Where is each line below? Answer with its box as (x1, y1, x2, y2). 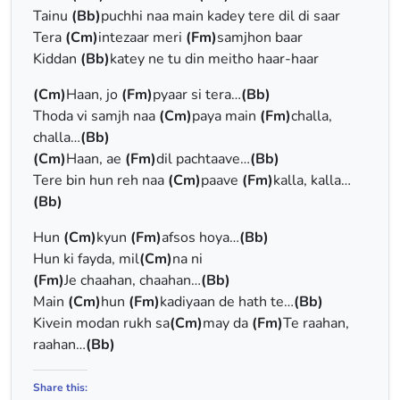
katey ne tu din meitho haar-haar (110, 49, 319, 69)
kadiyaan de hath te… (160, 292, 294, 312)
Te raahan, (283, 313, 349, 333)
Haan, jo (66, 85, 121, 104)
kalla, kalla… (273, 171, 351, 190)
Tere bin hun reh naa (33, 171, 168, 190)
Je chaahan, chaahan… (64, 271, 201, 290)
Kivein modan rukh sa (33, 313, 170, 333)
